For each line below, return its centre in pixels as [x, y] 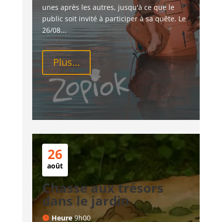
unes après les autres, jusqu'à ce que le [109, 7]
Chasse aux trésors [103, 188]
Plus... [66, 62]
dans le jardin [85, 200]
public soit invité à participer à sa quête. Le [115, 18]
